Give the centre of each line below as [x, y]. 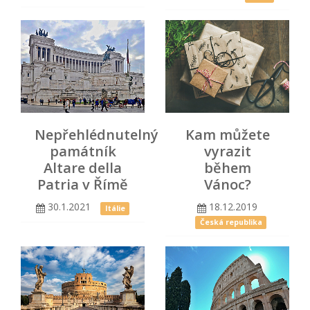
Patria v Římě [83, 185]
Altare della [83, 168]
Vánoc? [227, 185]
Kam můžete [227, 135]
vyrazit [227, 152]
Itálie [115, 208]
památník [83, 152]
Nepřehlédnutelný [97, 135]
